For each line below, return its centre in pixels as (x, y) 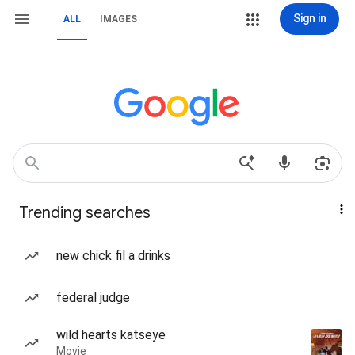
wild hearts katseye (111, 335)
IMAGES (118, 19)
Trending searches (85, 213)
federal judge (93, 298)
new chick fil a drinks (113, 256)
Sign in (309, 18)
